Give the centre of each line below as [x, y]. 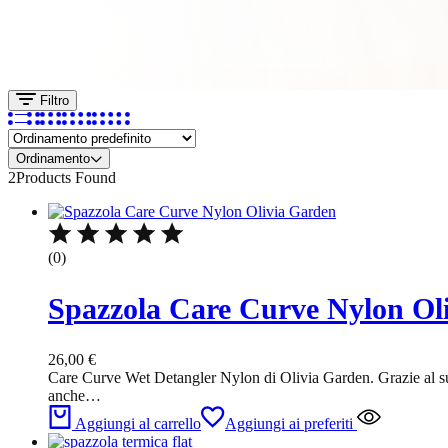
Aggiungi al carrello [138, 424]
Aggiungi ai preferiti [289, 424]
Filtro [52, 101]
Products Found [66, 178]
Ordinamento [53, 159]
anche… [74, 396]
